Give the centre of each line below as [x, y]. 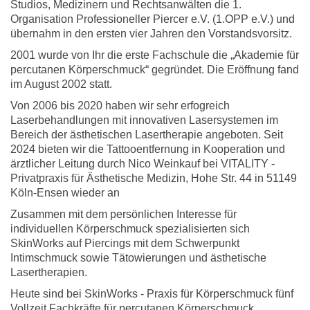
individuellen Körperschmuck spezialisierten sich [130, 229]
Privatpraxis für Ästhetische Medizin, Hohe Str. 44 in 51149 [154, 178]
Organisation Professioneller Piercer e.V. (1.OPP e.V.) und [153, 19]
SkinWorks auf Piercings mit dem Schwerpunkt [125, 243]
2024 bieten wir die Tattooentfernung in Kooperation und [148, 149]
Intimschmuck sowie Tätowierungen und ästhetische [138, 258]
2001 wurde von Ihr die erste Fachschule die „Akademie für [155, 55]
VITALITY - [248, 164]
